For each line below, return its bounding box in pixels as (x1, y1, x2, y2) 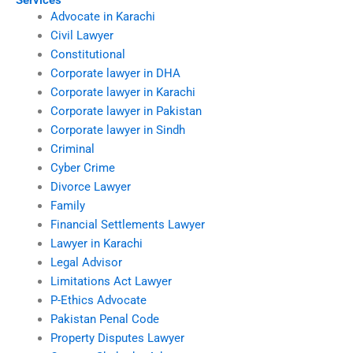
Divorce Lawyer (50, 180, 131, 195)
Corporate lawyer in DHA (50, 66, 180, 81)
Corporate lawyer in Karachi (50, 85, 195, 100)
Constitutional (50, 47, 125, 62)
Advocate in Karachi (50, 9, 155, 24)
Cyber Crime (50, 161, 115, 176)
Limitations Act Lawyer (50, 274, 172, 289)
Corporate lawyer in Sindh (50, 123, 185, 138)
